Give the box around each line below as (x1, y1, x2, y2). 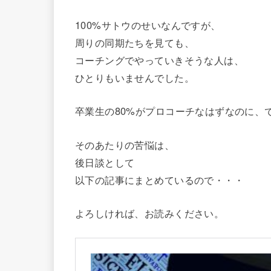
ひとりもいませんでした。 (75, 70, 194, 85)
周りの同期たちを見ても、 (75, 34, 194, 50)
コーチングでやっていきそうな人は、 (75, 52, 244, 67)
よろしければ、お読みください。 (75, 206, 224, 221)
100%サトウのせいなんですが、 (75, 17, 221, 32)
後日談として (75, 154, 135, 169)
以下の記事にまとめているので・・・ (75, 172, 244, 187)
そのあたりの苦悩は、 (75, 137, 175, 152)
